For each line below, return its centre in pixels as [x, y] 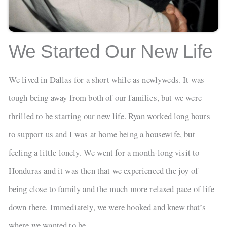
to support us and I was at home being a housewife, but [102, 134]
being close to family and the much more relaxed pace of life [111, 188]
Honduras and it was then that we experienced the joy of [103, 170]
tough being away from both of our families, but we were [105, 97]
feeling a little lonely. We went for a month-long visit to [104, 152]
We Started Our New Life [110, 52]
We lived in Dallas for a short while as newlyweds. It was [106, 79]
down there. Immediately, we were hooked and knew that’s [107, 207]
